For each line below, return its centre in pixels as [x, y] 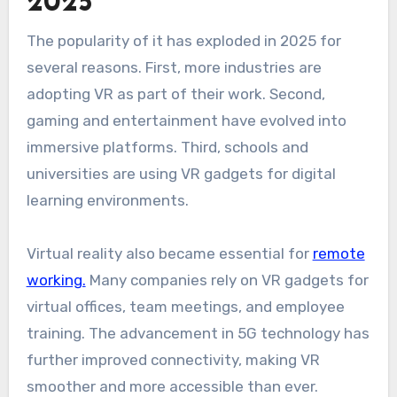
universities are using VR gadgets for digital [181, 174]
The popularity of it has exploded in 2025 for [183, 41]
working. [56, 280]
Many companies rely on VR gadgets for [227, 280]
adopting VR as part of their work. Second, [175, 94]
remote [339, 254]
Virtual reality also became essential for [169, 254]
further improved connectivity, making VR [173, 360]
